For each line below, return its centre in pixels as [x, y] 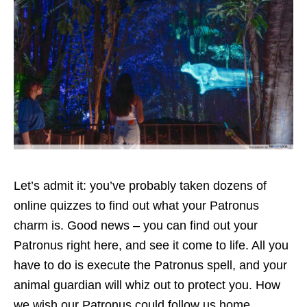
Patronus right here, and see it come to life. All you [151, 246]
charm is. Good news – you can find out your [136, 226]
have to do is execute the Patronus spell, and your [150, 266]
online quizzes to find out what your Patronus [136, 206]
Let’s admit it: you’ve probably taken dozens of [140, 186]
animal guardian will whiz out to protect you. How [147, 285]
